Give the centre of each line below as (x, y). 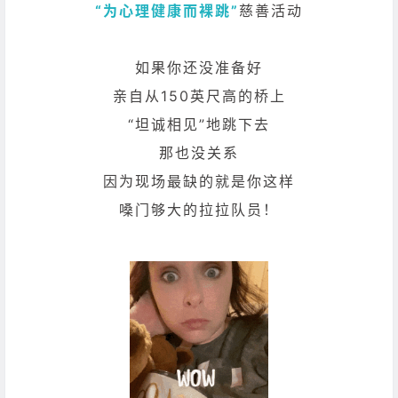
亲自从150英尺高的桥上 (199, 96)
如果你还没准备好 (199, 67)
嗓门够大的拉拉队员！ (199, 209)
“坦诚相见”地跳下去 (199, 124)
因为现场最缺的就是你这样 (199, 181)
